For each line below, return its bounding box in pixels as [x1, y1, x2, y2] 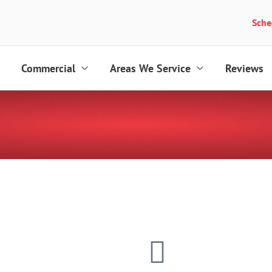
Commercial [21, 61, 75, 75]
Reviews [225, 61, 263, 75]
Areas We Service [110, 61, 191, 75]
